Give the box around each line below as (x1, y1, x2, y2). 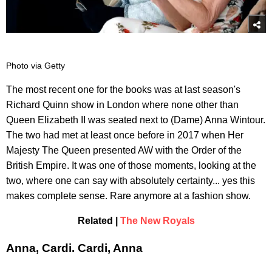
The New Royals (120, 215, 195, 226)
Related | (77, 215, 120, 226)
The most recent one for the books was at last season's (6, 84, 240, 95)
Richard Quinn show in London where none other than (6, 99, 239, 110)
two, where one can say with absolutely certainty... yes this (6, 175, 255, 186)
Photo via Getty (6, 61, 65, 70)
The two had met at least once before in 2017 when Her (6, 129, 243, 140)
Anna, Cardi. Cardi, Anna (6, 242, 143, 255)
